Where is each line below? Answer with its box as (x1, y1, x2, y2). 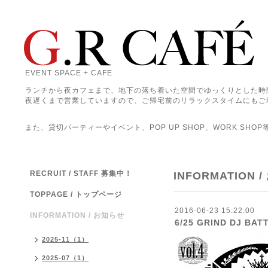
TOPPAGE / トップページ (30, 190, 122, 199)
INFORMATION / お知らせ (30, 211, 124, 220)
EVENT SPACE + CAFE (25, 69, 112, 77)
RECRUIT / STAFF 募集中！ (30, 169, 132, 178)
